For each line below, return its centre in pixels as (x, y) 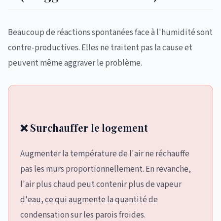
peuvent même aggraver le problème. (75, 63)
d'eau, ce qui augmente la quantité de (89, 200)
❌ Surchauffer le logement (84, 128)
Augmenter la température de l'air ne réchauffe (105, 154)
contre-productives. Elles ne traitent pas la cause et (100, 48)
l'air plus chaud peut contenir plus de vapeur (101, 184)
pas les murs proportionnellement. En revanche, (106, 169)
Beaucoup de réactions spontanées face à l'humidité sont (110, 33)
